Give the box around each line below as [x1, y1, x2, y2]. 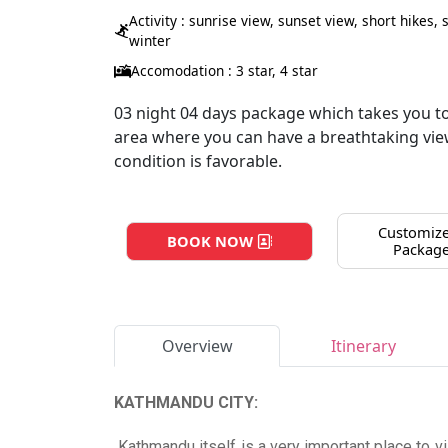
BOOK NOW [166, 230, 257, 251]
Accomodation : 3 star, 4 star [131, 61, 318, 80]
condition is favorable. [114, 150, 282, 172]
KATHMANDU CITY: [114, 393, 258, 412]
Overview [161, 335, 233, 357]
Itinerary [330, 335, 396, 357]
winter [129, 31, 171, 50]
